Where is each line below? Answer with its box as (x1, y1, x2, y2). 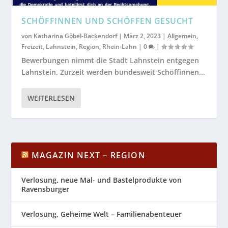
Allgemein (167, 32, 197, 41)
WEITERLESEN (27, 93, 75, 103)
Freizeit (21, 42, 43, 51)
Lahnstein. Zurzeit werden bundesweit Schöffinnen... (21, 67, 206, 77)
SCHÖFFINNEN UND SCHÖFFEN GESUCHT (21, 15, 193, 27)
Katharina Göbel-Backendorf (34, 32, 118, 41)
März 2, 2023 (124, 32, 161, 41)
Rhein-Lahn (102, 42, 137, 51)
